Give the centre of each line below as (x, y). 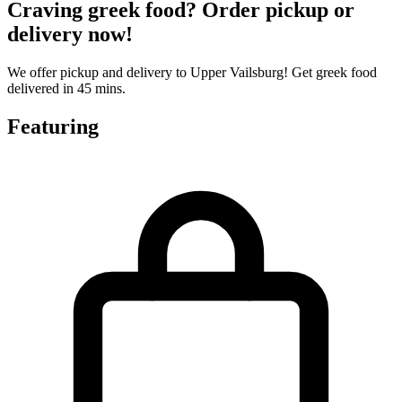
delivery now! (70, 35)
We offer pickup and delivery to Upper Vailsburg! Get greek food (192, 73)
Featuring (53, 127)
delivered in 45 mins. (66, 89)
